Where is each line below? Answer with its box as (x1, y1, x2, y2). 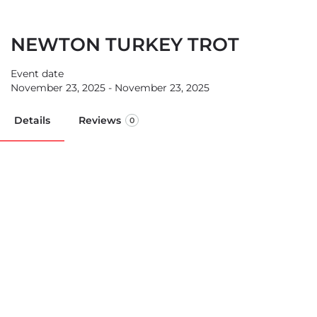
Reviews (79, 114, 121, 127)
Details (14, 114, 50, 127)
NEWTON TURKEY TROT (11, 33, 239, 56)
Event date (11, 67, 64, 80)
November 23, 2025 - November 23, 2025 (11, 81, 209, 94)
